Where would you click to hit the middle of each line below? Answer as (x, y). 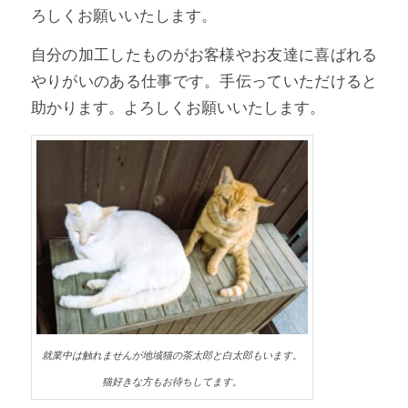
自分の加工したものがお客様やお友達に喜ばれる (204, 55)
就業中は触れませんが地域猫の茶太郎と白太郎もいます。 (172, 355)
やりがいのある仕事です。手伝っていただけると (204, 82)
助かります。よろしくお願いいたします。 (178, 108)
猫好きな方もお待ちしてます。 (172, 382)
